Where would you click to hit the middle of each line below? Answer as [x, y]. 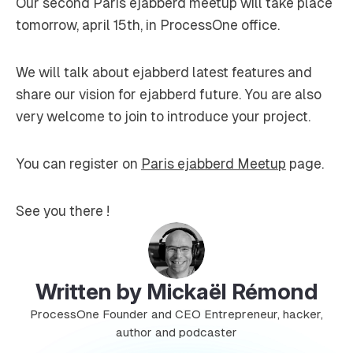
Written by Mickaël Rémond [176, 292]
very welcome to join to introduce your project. [163, 117]
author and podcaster [176, 333]
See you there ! [63, 212]
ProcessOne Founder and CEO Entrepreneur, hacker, [176, 314]
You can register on [78, 164]
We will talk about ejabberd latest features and [164, 73]
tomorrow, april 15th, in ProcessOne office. [148, 26]
